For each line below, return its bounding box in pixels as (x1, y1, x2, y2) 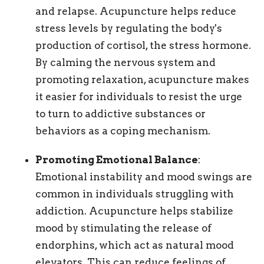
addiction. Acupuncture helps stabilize (35, 204, 233, 217)
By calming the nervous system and (35, 56, 216, 68)
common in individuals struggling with (35, 187, 234, 200)
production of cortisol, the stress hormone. (35, 39, 251, 51)
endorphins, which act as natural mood (35, 239, 234, 251)
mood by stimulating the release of (35, 222, 212, 234)
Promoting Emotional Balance (35, 153, 198, 166)
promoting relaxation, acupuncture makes (35, 73, 249, 85)
